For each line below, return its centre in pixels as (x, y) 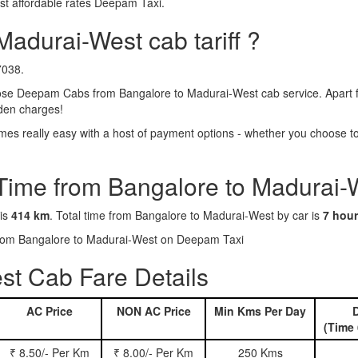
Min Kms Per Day (260, 311)
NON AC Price (153, 311)
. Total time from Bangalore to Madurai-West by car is (186, 215)
